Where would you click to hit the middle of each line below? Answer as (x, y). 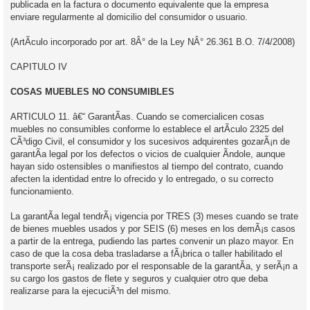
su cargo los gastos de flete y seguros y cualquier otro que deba (139, 278)
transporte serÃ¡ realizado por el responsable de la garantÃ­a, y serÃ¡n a (154, 266)
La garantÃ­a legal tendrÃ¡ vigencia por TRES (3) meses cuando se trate (154, 216)
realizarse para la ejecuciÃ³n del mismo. (91, 291)
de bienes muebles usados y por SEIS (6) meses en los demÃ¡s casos (153, 228)
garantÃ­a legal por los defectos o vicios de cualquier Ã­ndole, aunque (148, 154)
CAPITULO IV (39, 66)
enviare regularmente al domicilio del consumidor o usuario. (129, 17)
